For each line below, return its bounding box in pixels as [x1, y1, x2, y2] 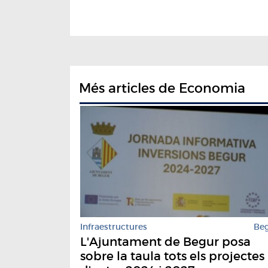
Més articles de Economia [79, 80, 245, 96]
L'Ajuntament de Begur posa [80, 234, 251, 249]
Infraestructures [80, 221, 147, 233]
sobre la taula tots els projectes [80, 249, 264, 264]
